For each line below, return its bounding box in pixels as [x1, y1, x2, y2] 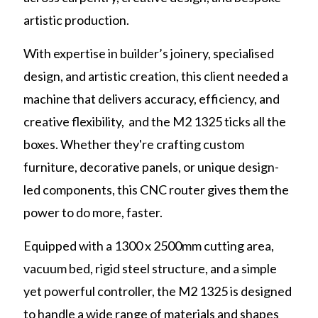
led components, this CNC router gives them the [23, 182, 289, 198]
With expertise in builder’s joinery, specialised [23, 45, 274, 62]
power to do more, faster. [23, 204, 163, 221]
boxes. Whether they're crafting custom [23, 136, 244, 153]
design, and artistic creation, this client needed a [23, 68, 288, 84]
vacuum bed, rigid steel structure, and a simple [23, 261, 277, 277]
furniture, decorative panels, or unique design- [23, 159, 279, 175]
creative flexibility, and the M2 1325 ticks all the [23, 114, 286, 130]
